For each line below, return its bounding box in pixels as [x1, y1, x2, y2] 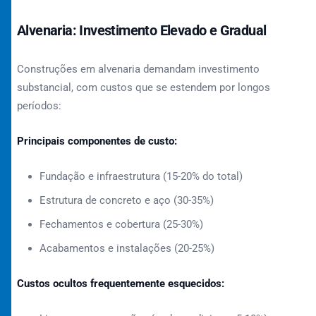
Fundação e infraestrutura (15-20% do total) [39, 170, 243, 183]
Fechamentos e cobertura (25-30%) [39, 218, 203, 231]
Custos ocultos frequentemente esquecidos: [17, 277, 224, 290]
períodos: [17, 99, 61, 112]
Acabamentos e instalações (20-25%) [39, 242, 214, 255]
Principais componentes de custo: [17, 135, 177, 147]
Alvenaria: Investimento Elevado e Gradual [17, 22, 267, 39]
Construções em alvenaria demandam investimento [17, 63, 260, 75]
